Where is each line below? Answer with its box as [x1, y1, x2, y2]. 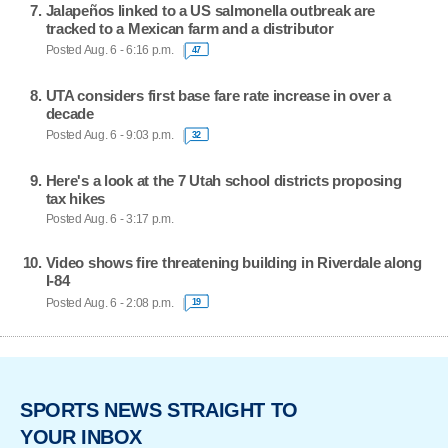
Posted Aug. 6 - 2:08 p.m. [45, 296, 174, 309]
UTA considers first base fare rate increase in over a [45, 86, 391, 104]
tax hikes [45, 189, 106, 207]
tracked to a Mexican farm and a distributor [45, 19, 334, 37]
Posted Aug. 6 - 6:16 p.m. [45, 44, 174, 57]
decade [45, 104, 94, 122]
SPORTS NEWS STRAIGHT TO [20, 399, 298, 422]
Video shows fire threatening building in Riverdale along [45, 254, 422, 272]
